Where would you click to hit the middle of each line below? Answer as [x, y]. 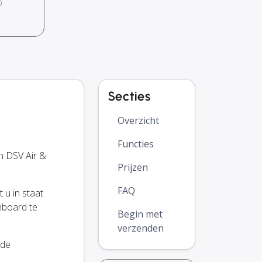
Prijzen [133, 168]
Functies [136, 144]
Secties [130, 96]
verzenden [141, 228]
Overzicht [138, 121]
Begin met [140, 214]
